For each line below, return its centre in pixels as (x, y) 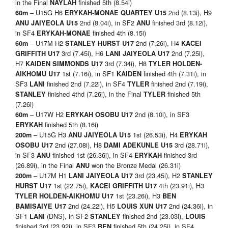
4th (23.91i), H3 (180, 186)
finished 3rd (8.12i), (180, 23)
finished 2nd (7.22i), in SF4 (86, 84)
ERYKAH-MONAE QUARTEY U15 (116, 13)
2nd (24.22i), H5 (92, 206)
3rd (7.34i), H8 (126, 64)
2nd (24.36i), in (190, 206)
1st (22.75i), (71, 186)
